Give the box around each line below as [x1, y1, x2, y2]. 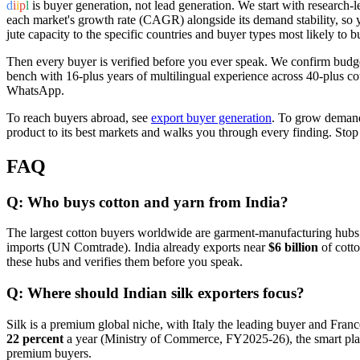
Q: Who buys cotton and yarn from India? [6, 193, 288, 211]
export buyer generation [151, 110, 272, 125]
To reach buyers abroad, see [6, 110, 151, 125]
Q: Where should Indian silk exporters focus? [6, 284, 305, 302]
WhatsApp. [6, 83, 64, 97]
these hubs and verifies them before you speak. [6, 255, 243, 269]
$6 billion [268, 240, 318, 255]
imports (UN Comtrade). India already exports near [6, 240, 268, 255]
